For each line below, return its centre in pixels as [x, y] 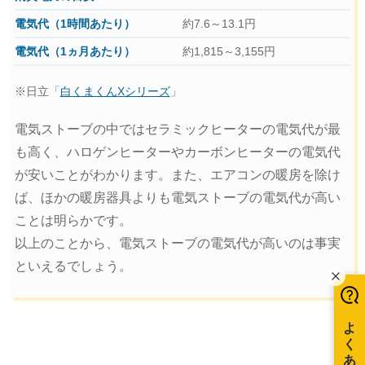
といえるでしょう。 [73, 266]
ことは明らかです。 [73, 220]
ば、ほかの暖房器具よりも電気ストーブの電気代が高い [177, 197]
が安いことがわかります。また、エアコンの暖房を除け [177, 174]
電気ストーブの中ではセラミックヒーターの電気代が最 [177, 129]
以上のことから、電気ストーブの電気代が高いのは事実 [177, 243]
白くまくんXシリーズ [115, 91]
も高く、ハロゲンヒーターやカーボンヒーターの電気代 [177, 152]
